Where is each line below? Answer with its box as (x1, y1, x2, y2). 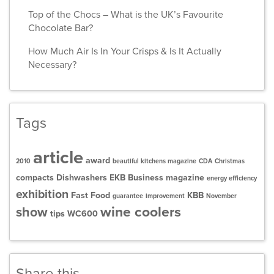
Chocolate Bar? (28, 22, 93, 35)
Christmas (215, 157, 245, 166)
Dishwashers (56, 172, 107, 183)
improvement (146, 192, 185, 201)
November (206, 192, 237, 201)
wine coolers (100, 204, 181, 221)
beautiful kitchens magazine (113, 157, 196, 166)
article (33, 147, 83, 169)
